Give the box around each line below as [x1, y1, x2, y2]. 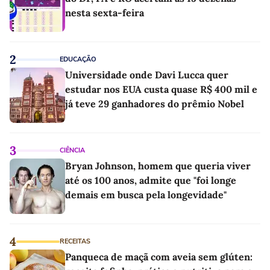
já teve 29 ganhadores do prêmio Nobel [65, 98, 244, 110]
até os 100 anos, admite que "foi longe [65, 174, 236, 187]
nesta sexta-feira [65, 7, 144, 19]
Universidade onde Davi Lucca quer [65, 69, 228, 81]
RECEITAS [60, 237, 90, 246]
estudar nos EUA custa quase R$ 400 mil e [65, 83, 257, 96]
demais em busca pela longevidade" [65, 189, 227, 201]
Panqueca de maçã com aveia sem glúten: [65, 251, 253, 263]
